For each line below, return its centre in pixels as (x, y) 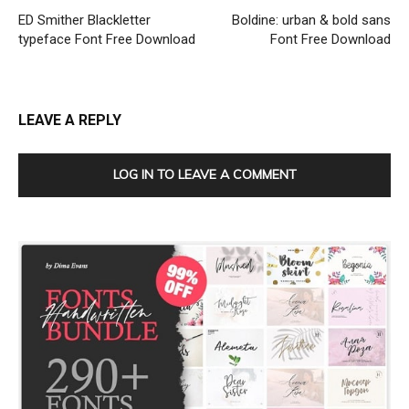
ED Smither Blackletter (84, 20)
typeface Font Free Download (107, 39)
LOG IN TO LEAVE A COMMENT (204, 174)
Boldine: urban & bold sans (311, 20)
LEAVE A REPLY (70, 120)
